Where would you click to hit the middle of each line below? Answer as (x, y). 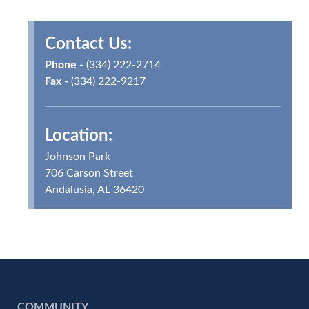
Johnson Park (78, 157)
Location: (79, 136)
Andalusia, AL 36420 (94, 190)
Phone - (64, 65)
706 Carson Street (89, 173)
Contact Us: (88, 44)
